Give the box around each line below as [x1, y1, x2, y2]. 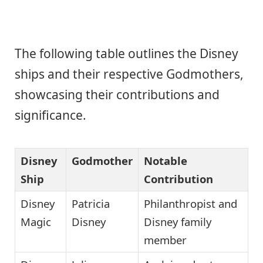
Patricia [72, 195, 110, 211]
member [144, 232, 187, 247]
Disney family [144, 214, 211, 229]
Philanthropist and [144, 195, 237, 211]
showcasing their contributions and [15, 86, 220, 103]
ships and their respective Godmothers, [15, 65, 244, 82]
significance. [15, 106, 86, 123]
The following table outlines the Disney [15, 45, 238, 62]
